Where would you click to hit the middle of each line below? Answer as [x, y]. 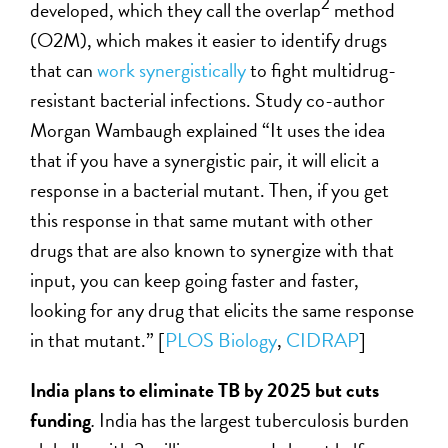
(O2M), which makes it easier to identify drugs [209, 39]
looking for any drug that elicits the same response [222, 309]
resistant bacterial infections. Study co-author [208, 99]
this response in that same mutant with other [202, 219]
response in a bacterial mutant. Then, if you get [210, 189]
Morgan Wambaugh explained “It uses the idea [208, 129]
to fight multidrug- [321, 69]
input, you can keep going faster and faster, [195, 279]
